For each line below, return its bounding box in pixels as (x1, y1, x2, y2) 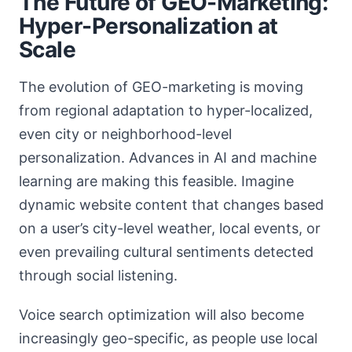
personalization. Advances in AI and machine (19, 149, 317, 166)
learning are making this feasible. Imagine (19, 173, 294, 189)
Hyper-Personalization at (19, 13, 278, 39)
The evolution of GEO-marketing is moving (19, 79, 303, 95)
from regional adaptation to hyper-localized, (19, 102, 313, 119)
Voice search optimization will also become (19, 306, 304, 323)
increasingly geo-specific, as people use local (19, 330, 317, 346)
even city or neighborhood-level (19, 126, 232, 142)
